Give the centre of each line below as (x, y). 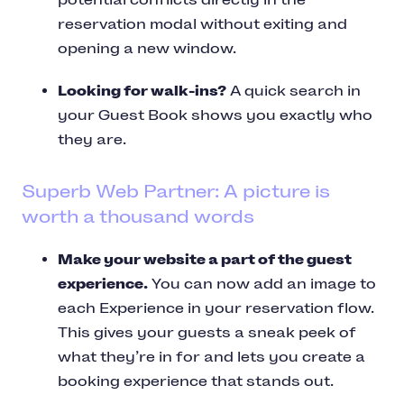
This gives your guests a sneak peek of (207, 333)
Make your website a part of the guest (205, 260)
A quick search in (294, 91)
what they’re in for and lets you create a (211, 357)
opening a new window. (149, 49)
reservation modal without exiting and (202, 24)
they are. (94, 140)
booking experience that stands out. (197, 381)
